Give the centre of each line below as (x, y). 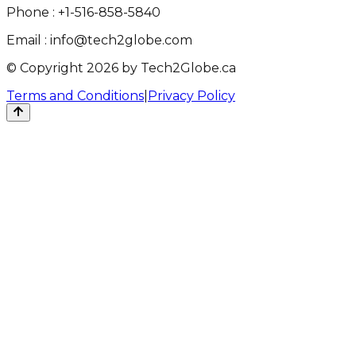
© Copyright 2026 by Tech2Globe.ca (121, 68)
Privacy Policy (192, 96)
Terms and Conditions (75, 96)
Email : (27, 41)
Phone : (31, 13)
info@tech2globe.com (120, 41)
